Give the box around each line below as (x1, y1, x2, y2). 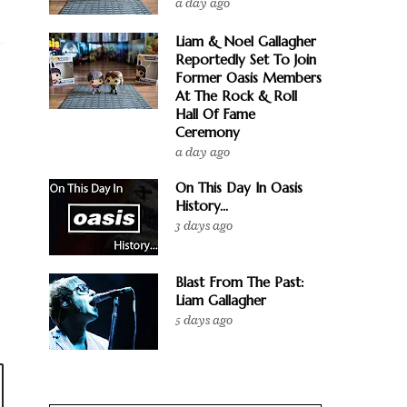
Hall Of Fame (175, 105, 255, 123)
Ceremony (175, 124, 240, 141)
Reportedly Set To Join (175, 51, 316, 68)
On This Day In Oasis (175, 179, 303, 196)
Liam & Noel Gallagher (175, 33, 316, 50)
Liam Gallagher (175, 292, 266, 309)
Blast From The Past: (175, 273, 304, 291)
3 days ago (175, 217, 233, 234)
